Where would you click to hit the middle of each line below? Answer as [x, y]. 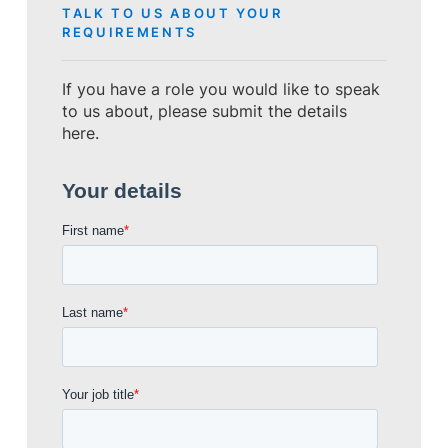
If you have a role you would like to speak [221, 89]
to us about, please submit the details [205, 111]
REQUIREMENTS [129, 32]
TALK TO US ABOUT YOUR [172, 13]
